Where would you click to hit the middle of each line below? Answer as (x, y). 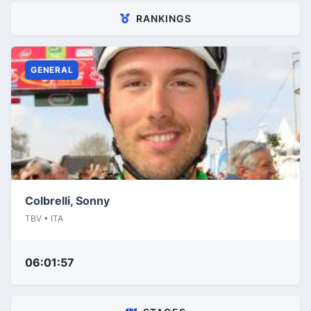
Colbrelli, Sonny (67, 201)
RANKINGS (163, 18)
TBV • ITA (44, 218)
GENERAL (52, 70)
